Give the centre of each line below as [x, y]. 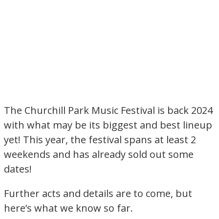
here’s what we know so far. [68, 208]
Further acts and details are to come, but [98, 194]
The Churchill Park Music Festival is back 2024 [108, 110]
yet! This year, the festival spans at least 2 [100, 140]
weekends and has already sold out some [99, 154]
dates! [18, 169]
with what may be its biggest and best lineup [108, 125]
